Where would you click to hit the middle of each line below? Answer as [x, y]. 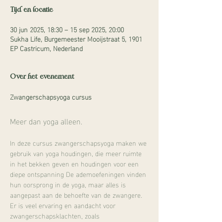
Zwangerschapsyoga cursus [51, 96]
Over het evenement [42, 77]
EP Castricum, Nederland [46, 48]
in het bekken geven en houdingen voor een [75, 163]
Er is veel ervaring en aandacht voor [64, 205]
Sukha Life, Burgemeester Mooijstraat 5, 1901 [76, 38]
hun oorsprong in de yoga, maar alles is [69, 184]
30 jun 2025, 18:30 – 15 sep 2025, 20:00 [67, 29]
